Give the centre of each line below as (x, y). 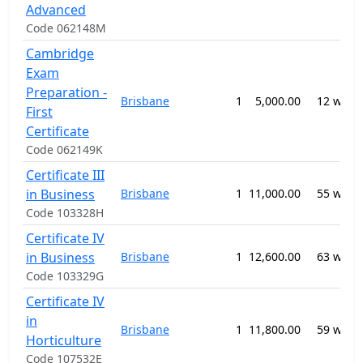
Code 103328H (65, 213)
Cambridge (60, 53)
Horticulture (64, 340)
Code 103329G (65, 276)
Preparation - (66, 92)
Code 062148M (66, 28)
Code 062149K (64, 149)
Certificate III (65, 175)
